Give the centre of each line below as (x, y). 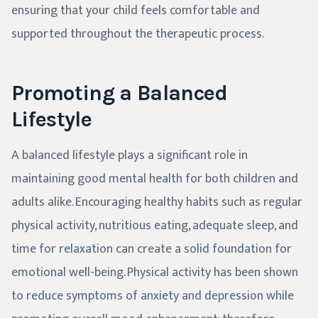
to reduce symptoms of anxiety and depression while (153, 296)
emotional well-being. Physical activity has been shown (155, 272)
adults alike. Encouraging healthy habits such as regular (157, 202)
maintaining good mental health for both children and (155, 179)
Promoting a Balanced (120, 93)
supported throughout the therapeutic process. (138, 34)
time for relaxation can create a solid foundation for (152, 249)
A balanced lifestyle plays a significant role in (130, 155)
